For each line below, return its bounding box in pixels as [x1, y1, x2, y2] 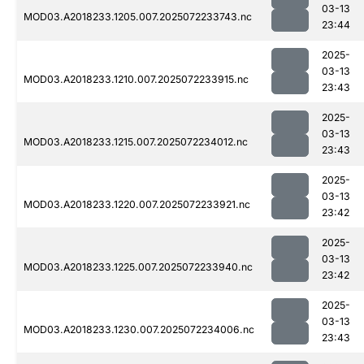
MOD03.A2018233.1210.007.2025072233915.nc [24, 73, 249, 86]
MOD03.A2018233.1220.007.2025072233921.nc [24, 198, 250, 211]
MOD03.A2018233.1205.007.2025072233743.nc [24, 11, 252, 24]
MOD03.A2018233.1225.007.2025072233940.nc [24, 261, 253, 274]
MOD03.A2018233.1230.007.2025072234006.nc [24, 323, 254, 336]
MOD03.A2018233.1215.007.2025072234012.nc [24, 136, 248, 149]
